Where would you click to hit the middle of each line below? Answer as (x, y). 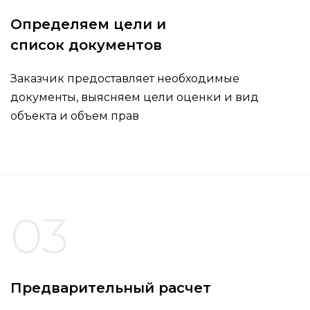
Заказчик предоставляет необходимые (125, 79)
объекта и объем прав (75, 116)
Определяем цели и (88, 25)
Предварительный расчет (111, 288)
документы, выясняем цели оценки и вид (135, 98)
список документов (86, 45)
